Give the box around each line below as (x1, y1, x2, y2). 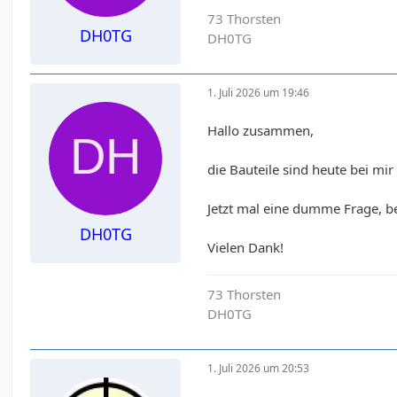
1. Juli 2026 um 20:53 (207, 361, 310, 377)
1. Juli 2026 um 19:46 (207, 85, 310, 101)
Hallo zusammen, (207, 121, 315, 139)
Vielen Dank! (207, 237, 284, 256)
